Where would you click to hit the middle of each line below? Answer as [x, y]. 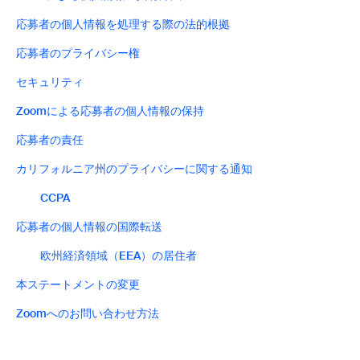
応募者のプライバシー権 [78, 53]
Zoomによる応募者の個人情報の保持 [110, 111]
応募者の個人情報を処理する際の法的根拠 [123, 24]
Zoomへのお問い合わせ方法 [88, 313]
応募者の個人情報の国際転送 [89, 227]
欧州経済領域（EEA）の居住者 [119, 256]
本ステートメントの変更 [78, 284]
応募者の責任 [50, 140]
